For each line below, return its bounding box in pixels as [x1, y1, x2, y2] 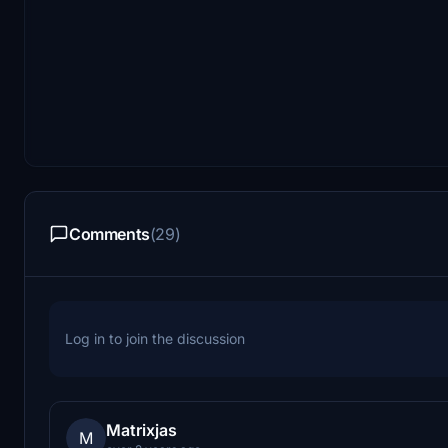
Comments [69, 223, 150, 244]
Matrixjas [106, 419, 177, 440]
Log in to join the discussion [65, 329, 245, 347]
